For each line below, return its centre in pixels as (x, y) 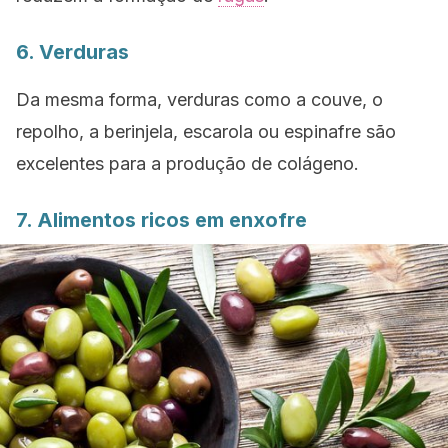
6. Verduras (72, 52)
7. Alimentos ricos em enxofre (161, 220)
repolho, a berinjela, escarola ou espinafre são (206, 131)
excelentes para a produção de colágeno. (187, 163)
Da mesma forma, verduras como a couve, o (199, 99)
